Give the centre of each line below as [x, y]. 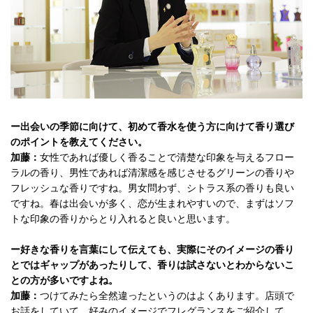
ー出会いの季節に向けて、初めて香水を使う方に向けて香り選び [152, 127]
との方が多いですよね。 [64, 281]
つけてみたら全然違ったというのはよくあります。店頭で [167, 296]
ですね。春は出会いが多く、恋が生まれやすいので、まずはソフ [152, 204]
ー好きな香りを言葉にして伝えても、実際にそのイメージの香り [152, 250]
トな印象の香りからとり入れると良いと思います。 [123, 219]
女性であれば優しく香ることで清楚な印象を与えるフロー [167, 158]
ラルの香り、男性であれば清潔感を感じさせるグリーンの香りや [152, 173]
